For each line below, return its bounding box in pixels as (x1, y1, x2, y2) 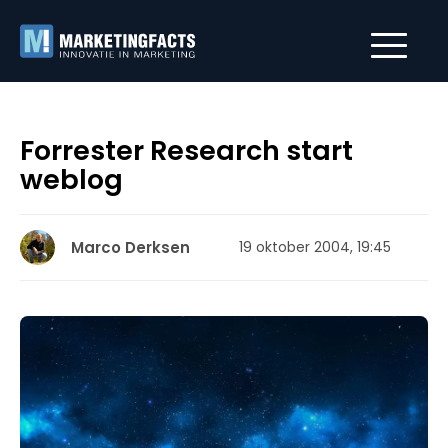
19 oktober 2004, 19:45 (239, 237, 391, 257)
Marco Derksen (71, 237, 190, 258)
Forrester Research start (20, 132, 353, 169)
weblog (20, 161, 123, 198)
